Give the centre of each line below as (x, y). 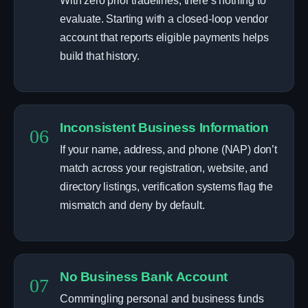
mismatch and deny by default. (132, 205)
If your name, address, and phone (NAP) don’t (168, 150)
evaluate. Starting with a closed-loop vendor (164, 19)
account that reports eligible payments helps (164, 37)
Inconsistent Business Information (164, 128)
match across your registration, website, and (164, 168)
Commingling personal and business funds (162, 299)
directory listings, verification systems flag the (167, 187)
